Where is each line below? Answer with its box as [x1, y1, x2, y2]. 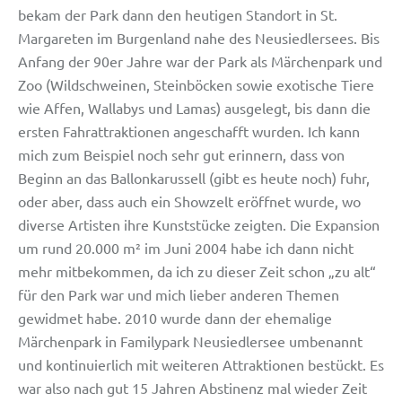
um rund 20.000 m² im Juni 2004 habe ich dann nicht [18, 238, 354, 257]
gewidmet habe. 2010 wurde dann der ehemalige [18, 308, 332, 327]
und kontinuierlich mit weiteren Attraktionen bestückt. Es [18, 354, 384, 373]
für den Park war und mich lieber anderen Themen [18, 284, 339, 303]
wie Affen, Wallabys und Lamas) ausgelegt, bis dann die [18, 98, 371, 117]
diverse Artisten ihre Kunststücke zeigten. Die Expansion [18, 214, 380, 233]
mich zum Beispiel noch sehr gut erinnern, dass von [18, 144, 345, 163]
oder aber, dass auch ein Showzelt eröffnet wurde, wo [18, 191, 361, 210]
